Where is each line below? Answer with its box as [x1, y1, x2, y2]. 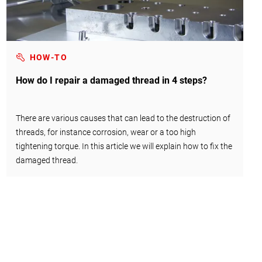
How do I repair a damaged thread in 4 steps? [15, 75, 207, 87]
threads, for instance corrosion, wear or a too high [15, 127, 196, 137]
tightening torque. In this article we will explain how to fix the [15, 142, 232, 151]
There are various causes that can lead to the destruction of [15, 113, 230, 123]
